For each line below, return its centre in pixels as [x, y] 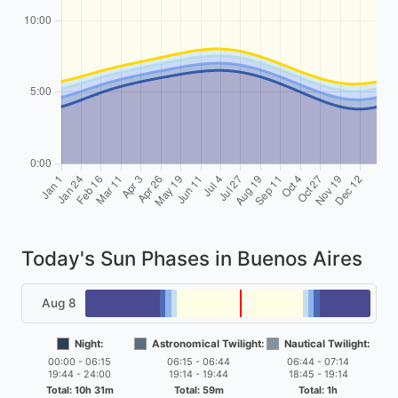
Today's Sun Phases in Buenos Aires [192, 258]
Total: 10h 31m [80, 390]
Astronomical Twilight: [207, 343]
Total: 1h [318, 390]
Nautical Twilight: [327, 343]
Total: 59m [199, 390]
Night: [88, 343]
